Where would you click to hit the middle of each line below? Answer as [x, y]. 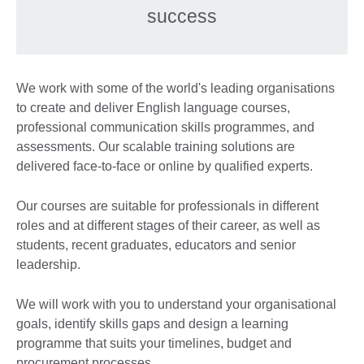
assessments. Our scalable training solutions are [156, 146]
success [182, 16]
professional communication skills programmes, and [165, 127]
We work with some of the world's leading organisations [175, 88]
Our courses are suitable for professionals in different [167, 206]
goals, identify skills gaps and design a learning [152, 323]
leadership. [48, 264]
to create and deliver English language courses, [153, 107]
